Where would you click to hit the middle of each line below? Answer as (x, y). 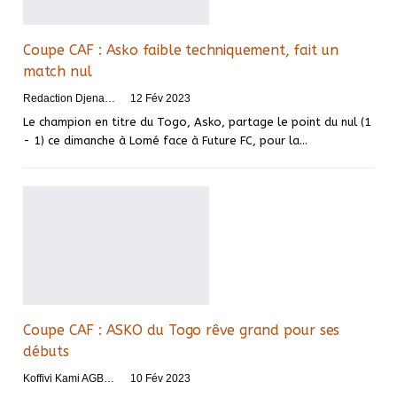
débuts (46, 352)
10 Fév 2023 (160, 379)
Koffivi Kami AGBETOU (109, 379)
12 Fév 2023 (160, 98)
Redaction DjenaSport (110, 98)
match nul (58, 71)
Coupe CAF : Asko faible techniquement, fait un (181, 50)
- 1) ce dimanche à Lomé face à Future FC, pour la (161, 140)
